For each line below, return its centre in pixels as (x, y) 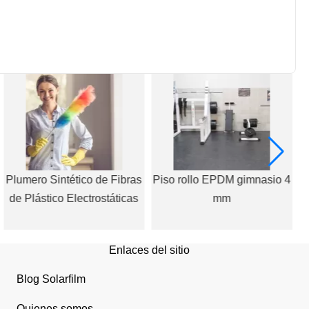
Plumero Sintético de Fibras (74, 180)
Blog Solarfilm (51, 279)
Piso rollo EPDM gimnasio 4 (222, 180)
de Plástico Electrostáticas (74, 199)
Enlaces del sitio (149, 250)
